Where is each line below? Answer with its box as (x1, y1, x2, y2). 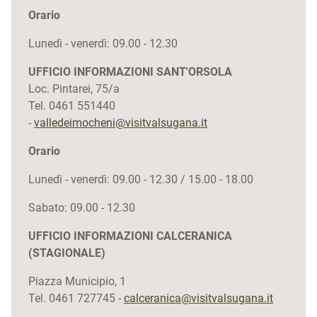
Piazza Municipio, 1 (28, 275, 126, 288)
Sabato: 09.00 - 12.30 (28, 201, 135, 214)
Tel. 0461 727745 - (28, 292, 124, 305)
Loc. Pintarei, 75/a (28, 82, 120, 96)
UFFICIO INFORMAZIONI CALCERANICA (28, 229, 232, 243)
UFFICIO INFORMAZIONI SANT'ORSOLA (28, 65, 232, 79)
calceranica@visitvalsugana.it (124, 292, 273, 305)
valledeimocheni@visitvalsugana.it (34, 116, 207, 129)
